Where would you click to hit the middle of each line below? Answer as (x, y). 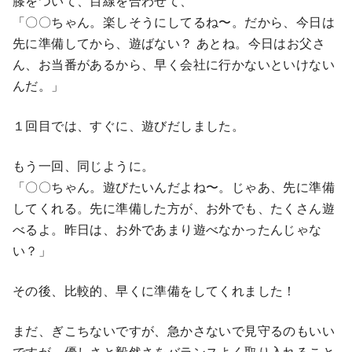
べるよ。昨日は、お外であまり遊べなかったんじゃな (167, 229)
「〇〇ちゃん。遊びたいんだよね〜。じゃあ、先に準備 (174, 187)
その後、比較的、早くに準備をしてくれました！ (154, 291)
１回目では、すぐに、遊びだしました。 (129, 126)
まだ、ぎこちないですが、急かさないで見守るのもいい (174, 331)
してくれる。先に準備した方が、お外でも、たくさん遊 (174, 208)
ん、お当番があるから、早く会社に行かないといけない (174, 64)
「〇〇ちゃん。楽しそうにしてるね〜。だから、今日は (174, 22)
